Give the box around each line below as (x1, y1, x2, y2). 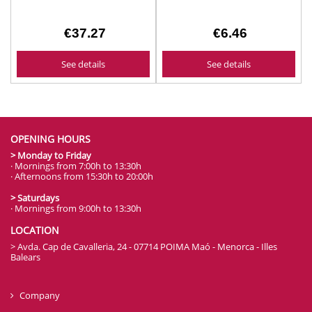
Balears (10, 251, 40, 264)
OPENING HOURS (10, 132, 91, 146)
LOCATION (10, 224, 59, 237)
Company (19, 289, 60, 302)
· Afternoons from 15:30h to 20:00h (10, 170, 153, 183)
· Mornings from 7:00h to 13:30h (10, 159, 141, 173)
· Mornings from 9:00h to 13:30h (10, 202, 141, 215)
